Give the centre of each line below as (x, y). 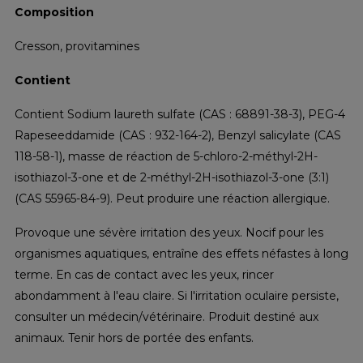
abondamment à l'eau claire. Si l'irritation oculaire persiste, (177, 295)
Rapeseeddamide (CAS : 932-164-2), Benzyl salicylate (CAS (178, 135)
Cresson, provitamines (77, 46)
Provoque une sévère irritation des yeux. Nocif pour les (169, 232)
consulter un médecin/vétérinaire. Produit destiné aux (167, 316)
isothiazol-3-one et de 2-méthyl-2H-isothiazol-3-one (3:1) (172, 177)
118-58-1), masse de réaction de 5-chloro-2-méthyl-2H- (167, 156)
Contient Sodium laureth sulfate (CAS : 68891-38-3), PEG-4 (180, 114)
